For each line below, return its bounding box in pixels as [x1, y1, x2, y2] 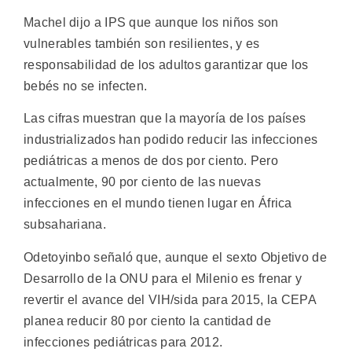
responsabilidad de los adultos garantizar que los [24, 57, 309, 71]
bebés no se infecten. [24, 79, 148, 93]
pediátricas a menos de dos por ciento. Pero [24, 154, 278, 168]
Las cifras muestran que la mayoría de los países [24, 112, 306, 126]
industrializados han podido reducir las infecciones [24, 133, 318, 147]
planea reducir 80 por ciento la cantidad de [24, 313, 271, 328]
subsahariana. [24, 218, 106, 232]
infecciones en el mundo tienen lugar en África [24, 196, 292, 211]
